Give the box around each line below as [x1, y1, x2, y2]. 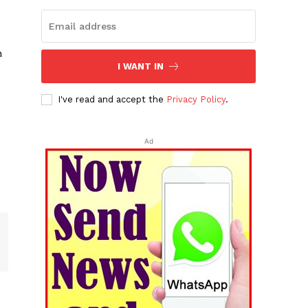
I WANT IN [117, 60, 164, 71]
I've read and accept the [58, 93, 167, 104]
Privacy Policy [166, 93, 226, 104]
